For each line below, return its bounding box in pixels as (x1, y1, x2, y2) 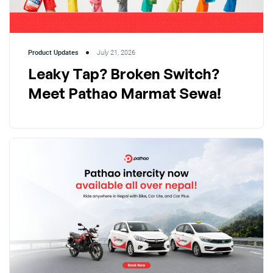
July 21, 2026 (97, 49, 135, 57)
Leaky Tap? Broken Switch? (28, 65, 219, 83)
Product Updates (28, 49, 79, 57)
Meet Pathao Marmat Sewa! (28, 84, 227, 103)
